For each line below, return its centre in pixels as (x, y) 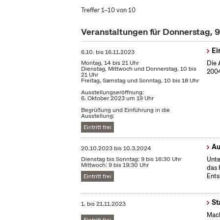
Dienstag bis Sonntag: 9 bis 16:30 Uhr (131, 159)
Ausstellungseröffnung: (113, 92)
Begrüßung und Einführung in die (126, 110)
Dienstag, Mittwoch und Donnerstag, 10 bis (139, 69)
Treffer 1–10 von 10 (109, 10)
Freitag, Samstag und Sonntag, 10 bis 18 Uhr (140, 81)
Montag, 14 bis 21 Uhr (110, 63)
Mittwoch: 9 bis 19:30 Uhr (115, 165)
